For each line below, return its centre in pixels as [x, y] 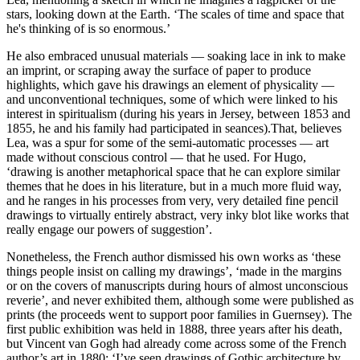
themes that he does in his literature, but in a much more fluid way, [174, 186]
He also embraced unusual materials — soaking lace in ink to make [176, 55]
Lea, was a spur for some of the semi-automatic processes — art [168, 142]
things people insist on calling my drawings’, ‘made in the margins [174, 271]
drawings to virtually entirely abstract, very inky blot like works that [178, 215]
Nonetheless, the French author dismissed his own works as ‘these [174, 256]
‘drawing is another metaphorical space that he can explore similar [173, 171]
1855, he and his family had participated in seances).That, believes [174, 128]
